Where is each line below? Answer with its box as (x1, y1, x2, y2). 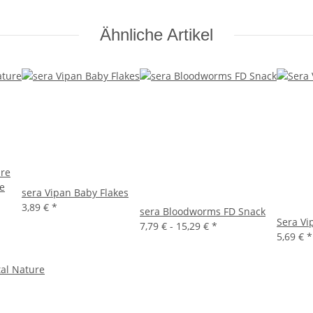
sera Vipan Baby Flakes (22, 186, 129, 200)
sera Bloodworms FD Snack (140, 205, 265, 219)
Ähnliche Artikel (100, 25, 213, 45)
